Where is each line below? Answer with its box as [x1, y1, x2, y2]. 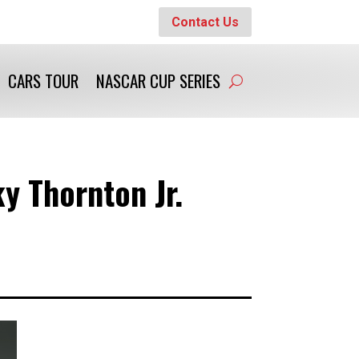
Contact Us [171, 14, 239, 30]
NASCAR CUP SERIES [95, 68, 220, 93]
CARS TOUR [7, 68, 79, 93]
